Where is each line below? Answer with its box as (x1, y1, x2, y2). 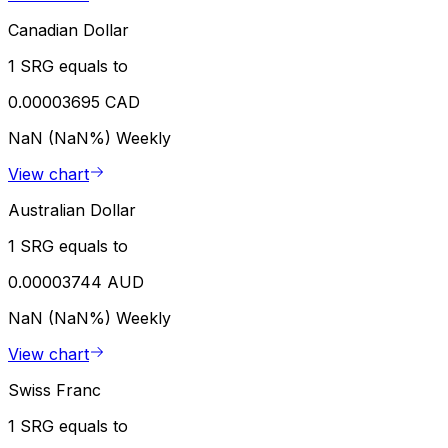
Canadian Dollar (8, 20, 129, 41)
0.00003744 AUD (8, 272, 144, 293)
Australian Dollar (8, 200, 136, 221)
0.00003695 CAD (8, 92, 140, 113)
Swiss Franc (8, 380, 101, 401)
